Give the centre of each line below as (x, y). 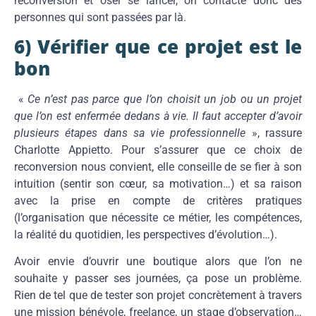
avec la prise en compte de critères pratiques (158, 200)
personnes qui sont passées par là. (100, 17)
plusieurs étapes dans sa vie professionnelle (130, 133)
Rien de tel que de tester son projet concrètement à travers (158, 296)
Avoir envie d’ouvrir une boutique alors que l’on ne (158, 262)
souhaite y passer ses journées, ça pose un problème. (158, 279)
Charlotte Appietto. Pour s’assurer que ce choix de (158, 150)
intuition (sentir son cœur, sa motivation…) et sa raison (158, 183)
